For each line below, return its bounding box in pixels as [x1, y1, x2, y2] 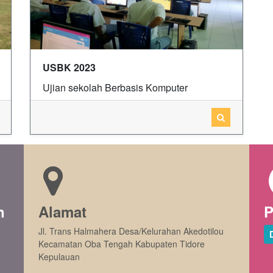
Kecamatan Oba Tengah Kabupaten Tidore [38, 238, 205, 250]
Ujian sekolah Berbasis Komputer [43, 80, 188, 95]
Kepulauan [38, 250, 80, 263]
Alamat [38, 201, 87, 222]
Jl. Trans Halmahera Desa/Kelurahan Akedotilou [38, 225, 224, 238]
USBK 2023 [43, 60, 96, 75]
